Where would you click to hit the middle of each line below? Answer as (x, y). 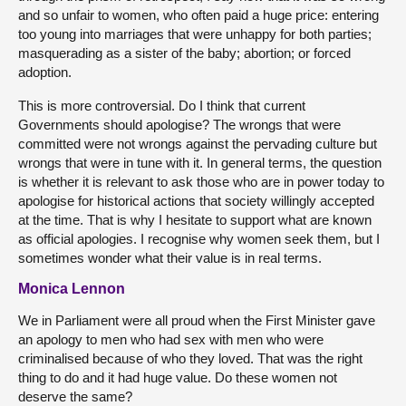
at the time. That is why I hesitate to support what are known (195, 219)
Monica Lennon (72, 288)
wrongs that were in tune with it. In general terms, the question (200, 162)
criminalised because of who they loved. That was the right (190, 358)
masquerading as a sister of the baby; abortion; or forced (184, 53)
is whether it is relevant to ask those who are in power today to (201, 181)
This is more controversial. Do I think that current (162, 105)
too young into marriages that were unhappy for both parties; (195, 34)
